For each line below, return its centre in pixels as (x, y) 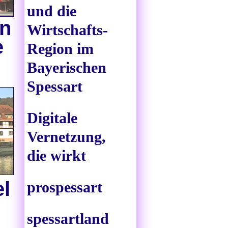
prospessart (65, 187)
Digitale (52, 118)
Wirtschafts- (67, 30)
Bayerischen (67, 68)
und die (52, 11)
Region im (60, 49)
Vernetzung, (66, 137)
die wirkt (56, 156)
